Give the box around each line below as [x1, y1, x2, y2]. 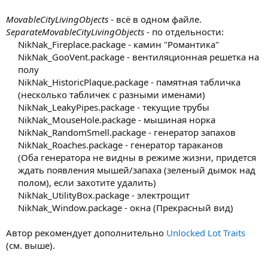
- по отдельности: [144, 25, 224, 38]
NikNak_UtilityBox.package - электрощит [18, 188, 190, 201]
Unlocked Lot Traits [166, 226, 245, 239]
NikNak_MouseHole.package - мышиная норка [18, 113, 215, 126]
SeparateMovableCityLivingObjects [6, 25, 144, 38]
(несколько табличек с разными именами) [18, 88, 205, 100]
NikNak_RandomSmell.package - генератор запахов [18, 126, 236, 138]
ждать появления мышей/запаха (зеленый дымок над [18, 163, 255, 176]
